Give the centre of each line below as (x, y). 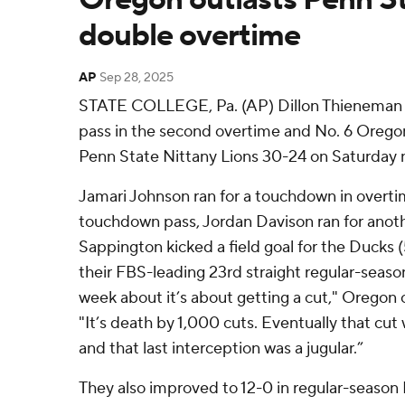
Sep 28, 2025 (137, 78)
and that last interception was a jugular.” (221, 348)
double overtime (189, 36)
